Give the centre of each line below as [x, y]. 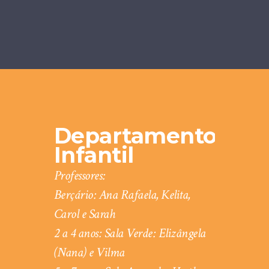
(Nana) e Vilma [89, 252]
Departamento [135, 135]
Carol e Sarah [84, 214]
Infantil [94, 155]
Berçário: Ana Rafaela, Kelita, [122, 195]
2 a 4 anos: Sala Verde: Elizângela [130, 233]
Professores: [80, 175]
